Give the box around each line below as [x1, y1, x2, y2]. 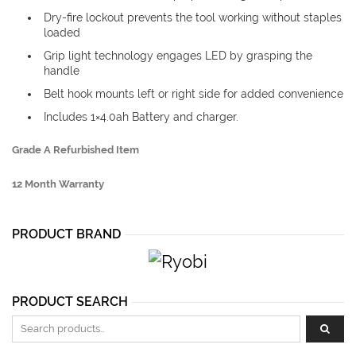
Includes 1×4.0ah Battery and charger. [44, 110, 238, 123]
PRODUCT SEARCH [12, 293, 128, 309]
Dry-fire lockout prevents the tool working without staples [44, 11, 342, 24]
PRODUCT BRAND [12, 226, 121, 242]
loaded [44, 26, 80, 39]
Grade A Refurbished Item [12, 144, 139, 156]
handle [44, 64, 79, 77]
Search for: [11, 315, 68, 329]
